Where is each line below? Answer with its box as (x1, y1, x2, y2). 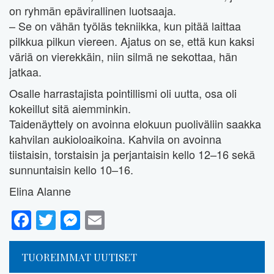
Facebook (31, 206, 117, 234)
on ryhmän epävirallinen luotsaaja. (9, 2, 176, 19)
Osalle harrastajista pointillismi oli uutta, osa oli (9, 85, 237, 102)
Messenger (80, 206, 178, 234)
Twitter (56, 206, 113, 234)
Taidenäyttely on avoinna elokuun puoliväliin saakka (9, 116, 261, 132)
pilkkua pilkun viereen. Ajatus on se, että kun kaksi (9, 33, 254, 50)
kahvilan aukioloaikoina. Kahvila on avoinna (9, 131, 221, 147)
